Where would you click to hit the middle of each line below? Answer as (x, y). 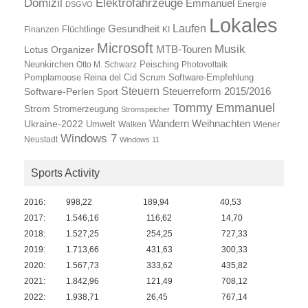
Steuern (140, 91)
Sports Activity (65, 173)
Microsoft (125, 48)
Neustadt (41, 139)
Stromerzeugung (86, 109)
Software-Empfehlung (211, 77)
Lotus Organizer (59, 49)
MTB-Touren (184, 49)
